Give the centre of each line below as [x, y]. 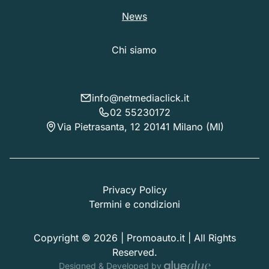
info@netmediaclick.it [140, 98]
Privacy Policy [134, 189]
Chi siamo [134, 50]
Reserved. [134, 252]
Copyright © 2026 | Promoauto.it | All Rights [134, 237]
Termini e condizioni [134, 204]
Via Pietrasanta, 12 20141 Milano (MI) [140, 126]
